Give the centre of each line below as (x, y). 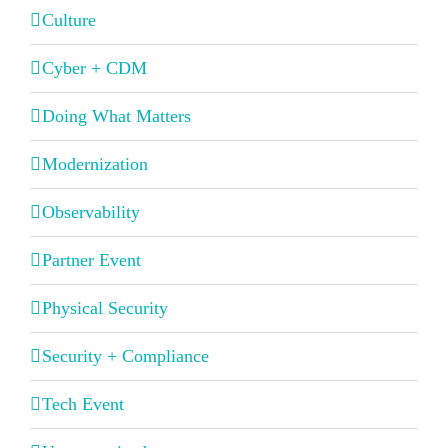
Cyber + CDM (94, 68)
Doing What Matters (116, 116)
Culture (69, 20)
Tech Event (83, 404)
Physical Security (105, 308)
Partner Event (91, 260)
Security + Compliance (125, 356)
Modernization (95, 164)
